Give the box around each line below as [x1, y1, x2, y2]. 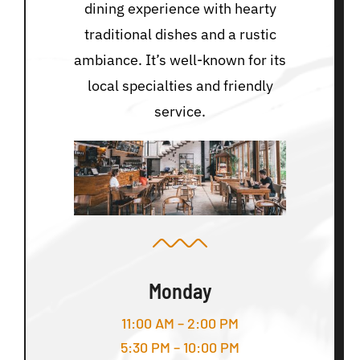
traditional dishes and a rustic [84, 25, 276, 44]
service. [154, 102, 206, 121]
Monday [148, 278, 212, 304]
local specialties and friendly [87, 76, 273, 96]
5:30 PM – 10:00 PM [121, 338, 239, 357]
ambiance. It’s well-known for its [74, 51, 286, 70]
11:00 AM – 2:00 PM [121, 314, 239, 333]
